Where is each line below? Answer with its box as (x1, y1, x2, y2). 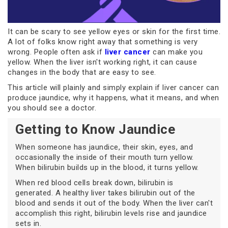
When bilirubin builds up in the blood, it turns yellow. (15, 163, 199, 173)
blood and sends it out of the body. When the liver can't (15, 198, 213, 208)
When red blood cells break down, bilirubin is (15, 178, 174, 188)
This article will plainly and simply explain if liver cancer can (8, 83, 219, 93)
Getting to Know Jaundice (15, 122, 175, 137)
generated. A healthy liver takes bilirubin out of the (15, 188, 195, 198)
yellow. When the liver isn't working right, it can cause (8, 58, 197, 67)
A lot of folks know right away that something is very (8, 37, 198, 47)
